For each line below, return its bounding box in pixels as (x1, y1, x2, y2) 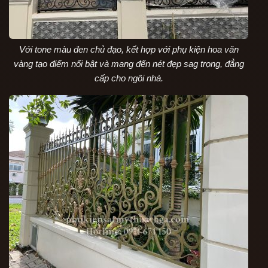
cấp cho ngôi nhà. (94, 73, 163, 84)
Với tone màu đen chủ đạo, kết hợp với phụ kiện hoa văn (19, 44, 239, 55)
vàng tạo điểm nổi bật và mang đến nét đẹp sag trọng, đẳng (13, 59, 244, 69)
